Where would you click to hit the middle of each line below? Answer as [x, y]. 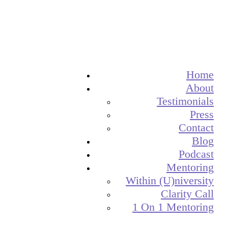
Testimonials [185, 101]
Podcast [196, 154]
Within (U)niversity [170, 180]
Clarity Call [187, 194]
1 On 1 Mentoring [173, 207]
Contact [196, 127]
